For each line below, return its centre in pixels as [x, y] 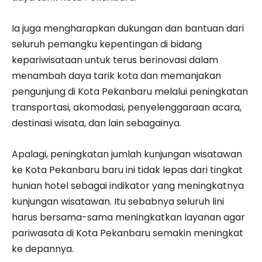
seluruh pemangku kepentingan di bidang [107, 44]
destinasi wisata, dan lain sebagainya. [96, 123]
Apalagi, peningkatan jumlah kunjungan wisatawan [127, 154]
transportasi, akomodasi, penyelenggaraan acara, [127, 107]
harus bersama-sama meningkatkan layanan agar [128, 217]
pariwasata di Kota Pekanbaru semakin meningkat [127, 233]
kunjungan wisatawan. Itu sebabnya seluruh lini [118, 201]
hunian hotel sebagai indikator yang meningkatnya [128, 185]
